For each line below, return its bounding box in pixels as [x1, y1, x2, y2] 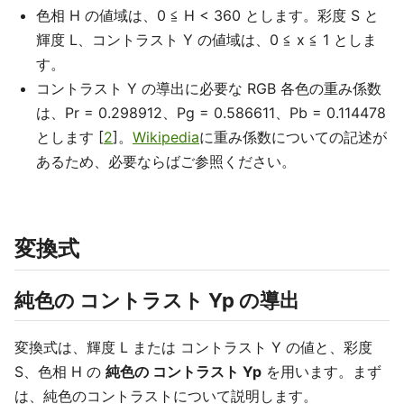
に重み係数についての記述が [199, 128, 387, 146]
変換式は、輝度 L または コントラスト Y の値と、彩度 [14, 338, 372, 356]
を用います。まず [262, 363, 381, 381]
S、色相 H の [14, 363, 106, 381]
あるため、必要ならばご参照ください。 [36, 152, 296, 170]
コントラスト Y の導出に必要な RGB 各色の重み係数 [36, 79, 381, 97]
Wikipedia [133, 128, 199, 146]
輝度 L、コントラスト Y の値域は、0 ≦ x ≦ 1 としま [36, 31, 377, 49]
